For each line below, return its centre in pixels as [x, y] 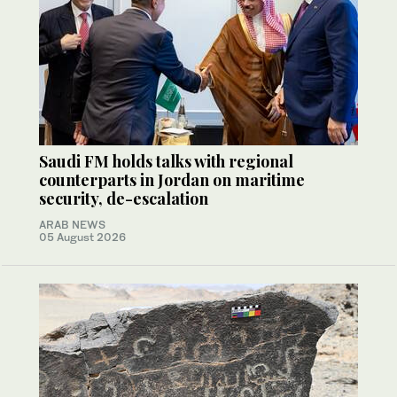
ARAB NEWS [72, 224]
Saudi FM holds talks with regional [166, 161]
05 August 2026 [82, 237]
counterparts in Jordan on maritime [172, 179]
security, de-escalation [124, 198]
